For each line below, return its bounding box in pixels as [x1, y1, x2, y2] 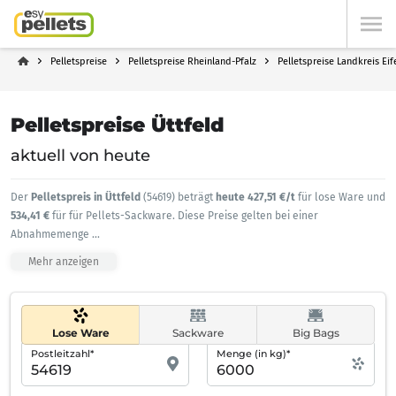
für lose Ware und [298, 191, 385, 203]
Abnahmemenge [11, 228, 92, 240]
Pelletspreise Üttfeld [11, 113, 225, 137]
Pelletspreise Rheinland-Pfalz [128, 56, 256, 67]
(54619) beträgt [141, 191, 216, 203]
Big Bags [292, 326, 339, 339]
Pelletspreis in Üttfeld [31, 191, 141, 203]
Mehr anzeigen [28, 255, 99, 268]
